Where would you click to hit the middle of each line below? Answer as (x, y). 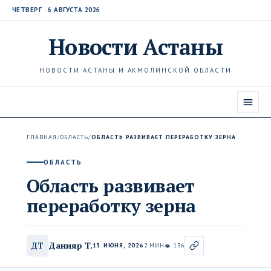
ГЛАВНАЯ (42, 137)
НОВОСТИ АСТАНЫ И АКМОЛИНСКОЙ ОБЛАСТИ (135, 70)
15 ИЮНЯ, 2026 (118, 245)
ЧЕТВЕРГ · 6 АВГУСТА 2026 (56, 10)
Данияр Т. (71, 245)
